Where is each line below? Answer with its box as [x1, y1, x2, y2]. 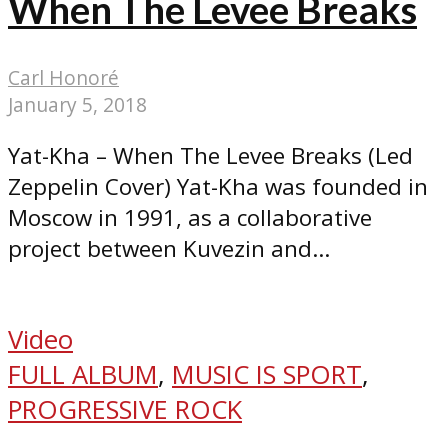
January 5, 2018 [8, 91, 147, 119]
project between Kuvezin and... [8, 233, 330, 265]
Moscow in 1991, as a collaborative [8, 202, 372, 234]
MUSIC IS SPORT [172, 356, 362, 392]
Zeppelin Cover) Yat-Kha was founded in [8, 171, 428, 203]
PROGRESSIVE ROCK [8, 391, 242, 427]
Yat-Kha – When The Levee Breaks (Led [8, 140, 413, 172]
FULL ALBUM [8, 356, 158, 392]
